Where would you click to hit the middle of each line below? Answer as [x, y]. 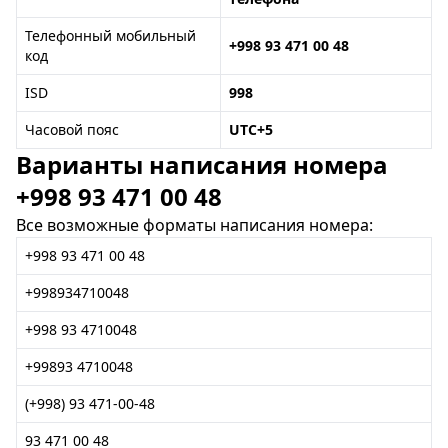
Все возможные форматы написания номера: [194, 225]
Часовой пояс [72, 129]
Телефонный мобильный [110, 35]
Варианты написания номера [202, 164]
